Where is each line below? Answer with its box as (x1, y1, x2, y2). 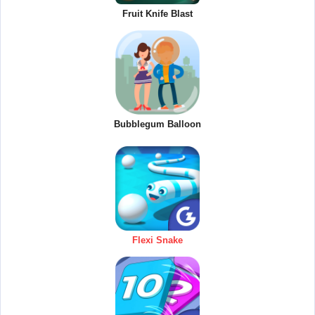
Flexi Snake (132, 235, 183, 246)
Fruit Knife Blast (122, 8, 193, 20)
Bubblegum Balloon (114, 119, 201, 130)
